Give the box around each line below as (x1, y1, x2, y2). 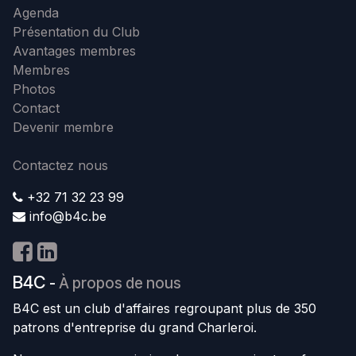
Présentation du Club (13, 24, 140, 41)
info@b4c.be (29, 208, 106, 225)
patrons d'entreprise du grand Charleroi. (13, 319, 257, 336)
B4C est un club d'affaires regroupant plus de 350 (13, 300, 316, 317)
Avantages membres (13, 43, 136, 60)
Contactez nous (13, 157, 108, 174)
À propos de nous (59, 274, 181, 293)
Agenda (13, 5, 59, 21)
